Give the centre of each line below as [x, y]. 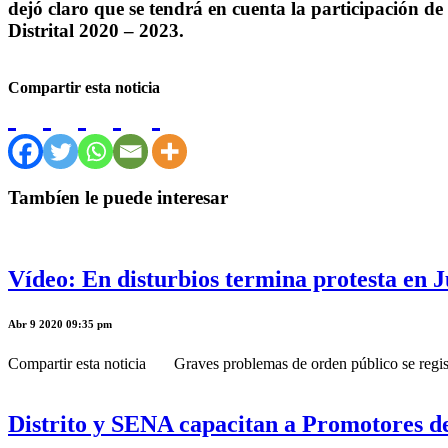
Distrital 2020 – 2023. [96, 30]
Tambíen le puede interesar [118, 198]
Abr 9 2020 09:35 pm [60, 324]
